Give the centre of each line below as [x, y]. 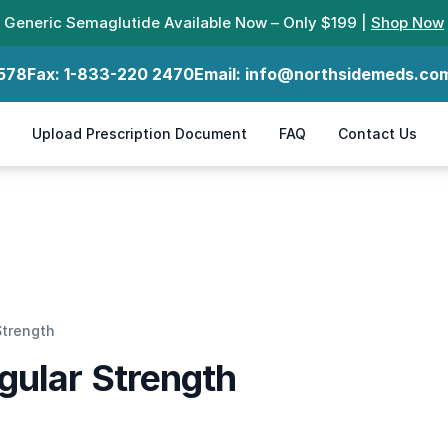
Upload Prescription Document [139, 133]
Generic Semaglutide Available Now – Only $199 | [187, 22]
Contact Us [377, 133]
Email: [219, 74]
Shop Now [407, 22]
